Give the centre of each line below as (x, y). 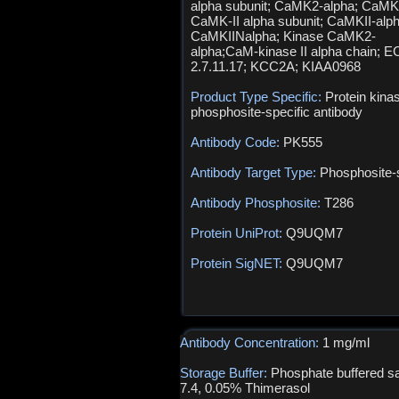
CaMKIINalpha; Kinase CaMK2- (283, 36)
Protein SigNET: (238, 263)
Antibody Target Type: (255, 172)
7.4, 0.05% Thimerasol (245, 388)
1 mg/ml (346, 342)
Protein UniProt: (238, 233)
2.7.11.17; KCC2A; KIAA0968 (276, 66)
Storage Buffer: (225, 373)
